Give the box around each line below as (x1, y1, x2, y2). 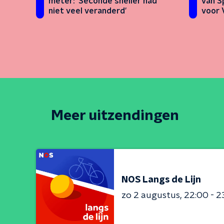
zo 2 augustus (121, 190, 180, 200)
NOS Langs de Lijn (121, 175, 201, 184)
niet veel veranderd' (48, 7, 126, 15)
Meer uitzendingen (51, 109, 179, 123)
